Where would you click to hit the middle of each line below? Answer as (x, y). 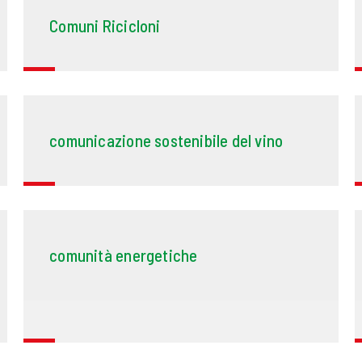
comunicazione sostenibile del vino (166, 141)
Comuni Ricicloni (105, 26)
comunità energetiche (124, 255)
